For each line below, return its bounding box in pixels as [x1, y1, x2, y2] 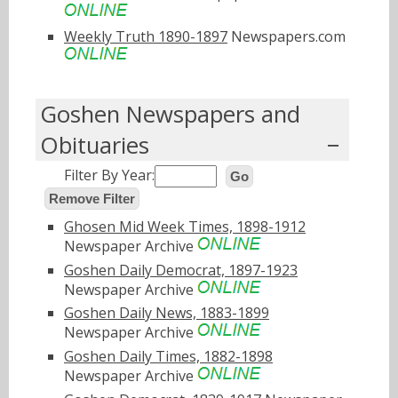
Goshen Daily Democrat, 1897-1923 [64, 259, 298, 280]
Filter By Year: [64, 164, 155, 185]
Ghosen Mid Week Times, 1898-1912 [64, 216, 306, 236]
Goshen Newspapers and [40, 98, 300, 130]
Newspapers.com [227, 26, 346, 46]
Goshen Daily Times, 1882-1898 [64, 346, 273, 367]
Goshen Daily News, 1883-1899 [64, 303, 269, 323]
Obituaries [40, 129, 149, 161]
